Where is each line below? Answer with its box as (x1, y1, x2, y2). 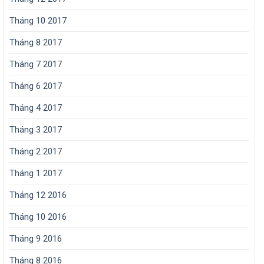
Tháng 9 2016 (9, 233, 62, 245)
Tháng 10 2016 (9, 212, 67, 223)
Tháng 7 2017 (9, 59, 62, 70)
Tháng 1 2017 (9, 168, 62, 179)
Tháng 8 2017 (9, 37, 62, 48)
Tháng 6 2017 (9, 81, 62, 92)
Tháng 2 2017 (9, 146, 62, 157)
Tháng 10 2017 (9, 15, 67, 27)
